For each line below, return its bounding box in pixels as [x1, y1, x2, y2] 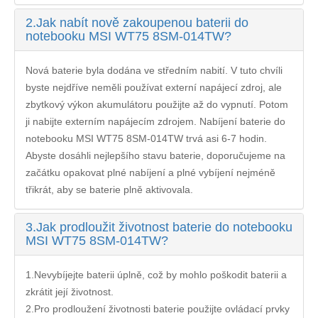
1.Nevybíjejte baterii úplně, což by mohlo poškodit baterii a [26, 268, 287, 280]
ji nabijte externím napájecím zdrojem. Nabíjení [26, 115, 240, 127]
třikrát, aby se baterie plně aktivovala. [26, 183, 193, 195]
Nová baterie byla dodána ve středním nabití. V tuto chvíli [26, 64, 283, 76]
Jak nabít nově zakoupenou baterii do [36, 15, 248, 30]
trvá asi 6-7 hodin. [183, 132, 267, 144]
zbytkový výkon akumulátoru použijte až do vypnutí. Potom [26, 98, 288, 110]
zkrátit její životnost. [26, 285, 114, 297]
